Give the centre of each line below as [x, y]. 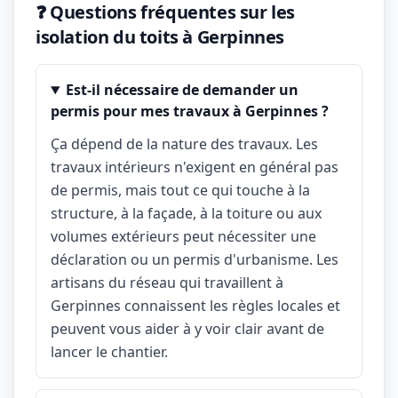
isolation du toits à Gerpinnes [160, 37]
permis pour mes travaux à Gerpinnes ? [190, 111]
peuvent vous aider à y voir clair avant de [187, 329]
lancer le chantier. [109, 352]
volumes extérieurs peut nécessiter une [183, 236]
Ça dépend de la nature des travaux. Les [184, 144]
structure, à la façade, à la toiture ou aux [186, 213]
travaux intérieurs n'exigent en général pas [195, 167]
